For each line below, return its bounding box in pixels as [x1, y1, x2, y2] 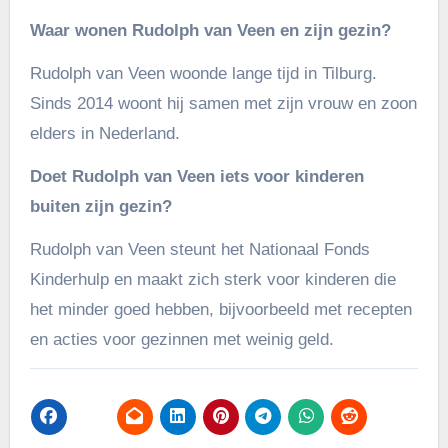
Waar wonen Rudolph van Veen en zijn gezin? [29, 20, 391, 40]
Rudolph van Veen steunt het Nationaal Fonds [29, 239, 370, 259]
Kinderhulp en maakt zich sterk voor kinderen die [29, 269, 396, 289]
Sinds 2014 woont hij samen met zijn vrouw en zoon [29, 93, 417, 113]
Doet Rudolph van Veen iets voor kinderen [29, 166, 364, 186]
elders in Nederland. [29, 123, 180, 143]
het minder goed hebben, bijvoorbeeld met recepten [29, 299, 412, 319]
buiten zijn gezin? [29, 196, 172, 216]
